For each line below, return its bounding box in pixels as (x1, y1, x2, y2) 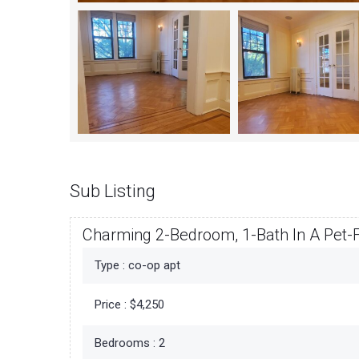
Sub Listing (70, 181, 155, 202)
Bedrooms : (95, 336, 155, 351)
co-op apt (125, 258, 180, 273)
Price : (95, 297, 127, 313)
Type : (95, 258, 125, 273)
